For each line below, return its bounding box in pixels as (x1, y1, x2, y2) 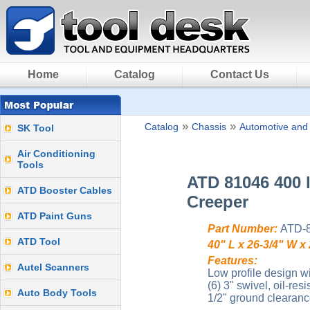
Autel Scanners (17, 262, 89, 273)
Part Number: (208, 223, 277, 235)
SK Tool (17, 122, 54, 134)
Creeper (187, 192, 248, 211)
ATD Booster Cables (17, 185, 112, 196)
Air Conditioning (17, 148, 95, 159)
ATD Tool (17, 236, 60, 247)
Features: (208, 255, 257, 266)
